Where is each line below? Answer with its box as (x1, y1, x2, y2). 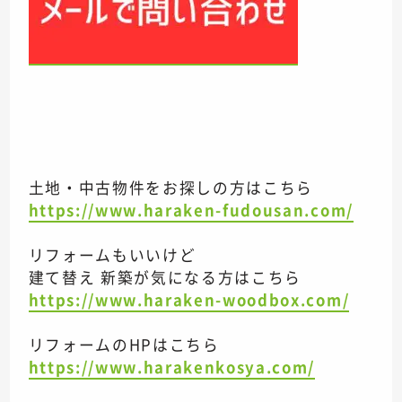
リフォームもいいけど (28, 244, 197, 267)
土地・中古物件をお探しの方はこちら (28, 177, 314, 199)
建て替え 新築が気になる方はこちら (28, 267, 302, 289)
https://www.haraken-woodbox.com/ (28, 289, 350, 311)
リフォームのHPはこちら (28, 334, 220, 356)
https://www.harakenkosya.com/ (28, 356, 316, 379)
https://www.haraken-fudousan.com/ (28, 199, 354, 222)
